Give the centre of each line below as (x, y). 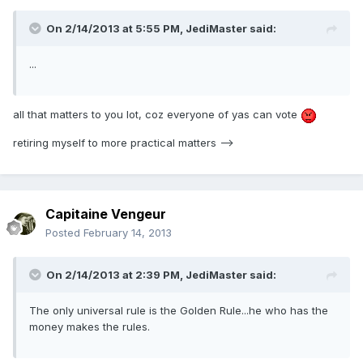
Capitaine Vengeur (106, 214)
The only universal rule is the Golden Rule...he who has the (179, 311)
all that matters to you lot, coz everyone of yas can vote (157, 115)
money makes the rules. (90, 327)
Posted (64, 233)
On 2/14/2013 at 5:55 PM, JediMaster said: (161, 29)
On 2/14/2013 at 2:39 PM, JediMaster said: (161, 275)
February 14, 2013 (128, 233)
